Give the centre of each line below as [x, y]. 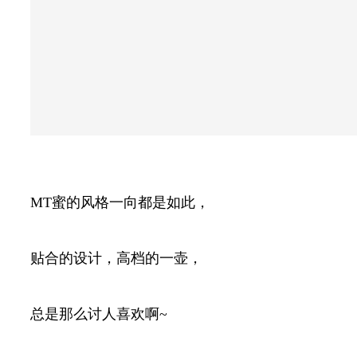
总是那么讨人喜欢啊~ [99, 314]
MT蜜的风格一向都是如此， [120, 202]
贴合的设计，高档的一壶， [116, 258]
